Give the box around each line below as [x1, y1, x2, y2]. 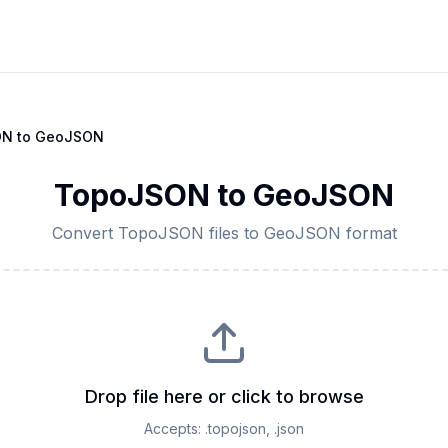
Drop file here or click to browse [84, 386, 364, 407]
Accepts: [144, 420, 205, 437]
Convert [51, 223, 118, 243]
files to [203, 223, 264, 243]
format [340, 223, 397, 243]
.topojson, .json [205, 420, 304, 437]
